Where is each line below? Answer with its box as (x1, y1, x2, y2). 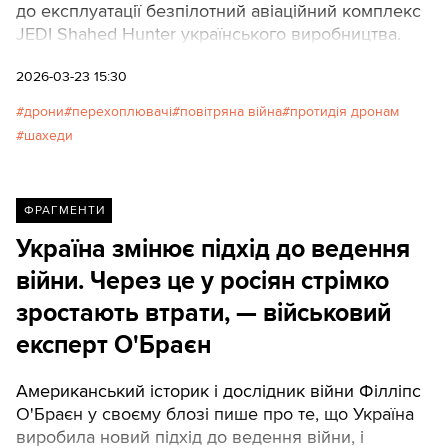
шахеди (24, 127, 73, 145)
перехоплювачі (72, 103, 172, 121)
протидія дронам (290, 103, 399, 121)
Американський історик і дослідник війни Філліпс (16, 379, 421, 402)
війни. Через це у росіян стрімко (16, 266, 389, 297)
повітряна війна (180, 103, 282, 121)
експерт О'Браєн (16, 330, 211, 361)
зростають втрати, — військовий (16, 298, 391, 329)
